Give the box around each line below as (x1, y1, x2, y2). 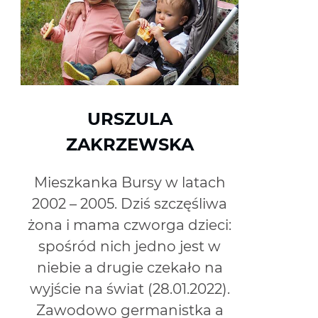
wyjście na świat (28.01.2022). (29, 280, 230, 297)
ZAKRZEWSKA (65, 133, 194, 155)
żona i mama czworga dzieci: (28, 216, 232, 234)
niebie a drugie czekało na (36, 258, 223, 276)
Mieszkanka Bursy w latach (33, 173, 226, 191)
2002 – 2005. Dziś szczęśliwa (32, 194, 228, 212)
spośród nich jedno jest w (38, 237, 221, 255)
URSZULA (87, 108, 172, 129)
